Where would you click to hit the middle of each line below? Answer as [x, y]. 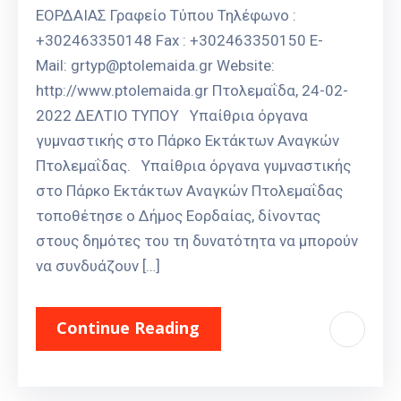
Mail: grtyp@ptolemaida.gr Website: [155, 66]
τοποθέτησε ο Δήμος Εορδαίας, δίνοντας [178, 216]
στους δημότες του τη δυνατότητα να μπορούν [197, 241]
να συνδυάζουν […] [98, 266]
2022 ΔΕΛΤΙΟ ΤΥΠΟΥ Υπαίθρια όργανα [172, 116]
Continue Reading [128, 328]
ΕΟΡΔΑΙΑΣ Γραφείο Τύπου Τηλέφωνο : [166, 16]
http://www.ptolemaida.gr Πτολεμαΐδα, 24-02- [192, 91]
